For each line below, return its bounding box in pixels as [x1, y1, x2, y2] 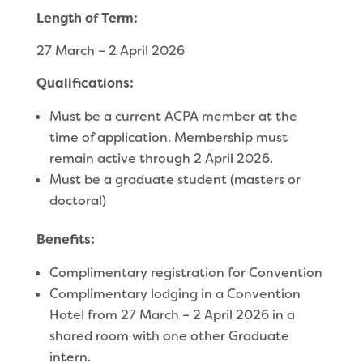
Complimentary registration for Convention [49, 264, 322, 281]
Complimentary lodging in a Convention [49, 285, 301, 302]
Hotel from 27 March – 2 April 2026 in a [49, 306, 295, 323]
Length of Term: [36, 10, 138, 27]
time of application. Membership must [49, 129, 288, 146]
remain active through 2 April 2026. [49, 150, 273, 167]
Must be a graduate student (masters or [49, 171, 301, 188]
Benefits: [36, 231, 98, 248]
